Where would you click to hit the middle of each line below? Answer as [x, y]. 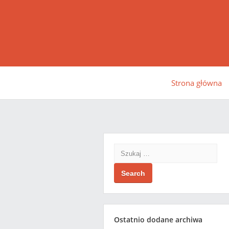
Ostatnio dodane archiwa [158, 220]
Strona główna [196, 83]
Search [124, 149]
